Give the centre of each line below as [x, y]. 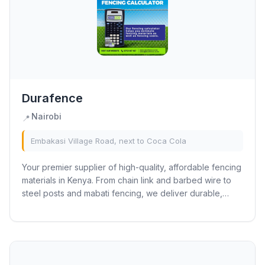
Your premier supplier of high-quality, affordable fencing [132, 167]
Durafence [52, 98]
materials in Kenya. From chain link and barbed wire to [127, 180]
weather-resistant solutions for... [83, 206]
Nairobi [46, 116]
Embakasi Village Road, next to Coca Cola [109, 141]
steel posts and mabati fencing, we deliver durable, [122, 193]
